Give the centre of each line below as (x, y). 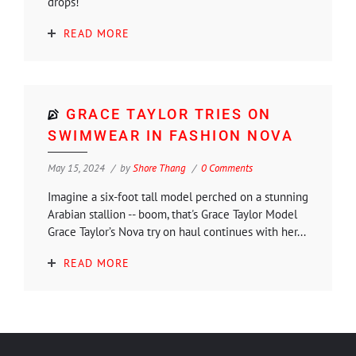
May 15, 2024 (76, 168)
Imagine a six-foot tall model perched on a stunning (178, 196)
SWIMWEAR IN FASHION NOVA (170, 135)
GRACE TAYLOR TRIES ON (169, 114)
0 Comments (227, 168)
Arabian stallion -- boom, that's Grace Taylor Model (172, 214)
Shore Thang (159, 168)
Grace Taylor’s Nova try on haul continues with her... (177, 231)
